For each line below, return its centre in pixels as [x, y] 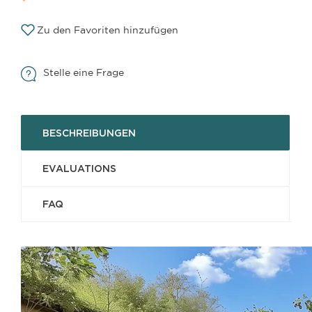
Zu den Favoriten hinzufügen [108, 30]
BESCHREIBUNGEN [89, 133]
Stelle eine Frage [84, 72]
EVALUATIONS [79, 168]
